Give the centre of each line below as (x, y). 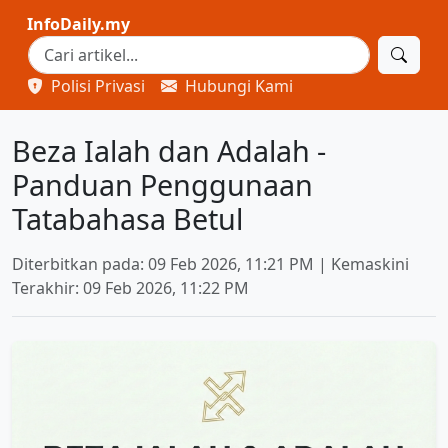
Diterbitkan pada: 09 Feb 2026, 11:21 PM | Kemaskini (210, 264)
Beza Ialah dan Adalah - (169, 150)
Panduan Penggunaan (162, 184)
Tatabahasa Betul (127, 218)
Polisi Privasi (96, 86)
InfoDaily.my (78, 24)
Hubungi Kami (237, 86)
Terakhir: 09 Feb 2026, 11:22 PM (130, 288)
